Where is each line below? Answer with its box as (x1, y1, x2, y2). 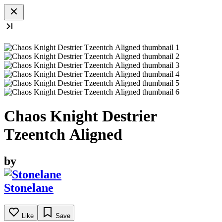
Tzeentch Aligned (4, 125, 122, 144)
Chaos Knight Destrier (4, 107, 157, 125)
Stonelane (4, 181, 54, 194)
